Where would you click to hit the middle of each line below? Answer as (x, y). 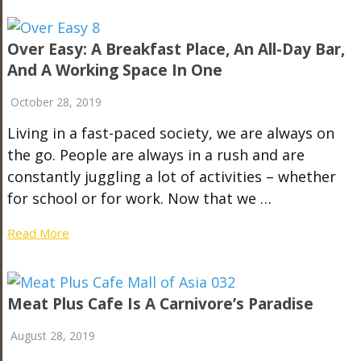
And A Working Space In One (114, 70)
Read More (38, 232)
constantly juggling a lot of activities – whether (171, 176)
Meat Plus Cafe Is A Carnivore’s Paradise (160, 303)
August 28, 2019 (52, 335)
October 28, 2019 (56, 102)
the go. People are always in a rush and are (156, 154)
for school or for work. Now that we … (139, 198)
